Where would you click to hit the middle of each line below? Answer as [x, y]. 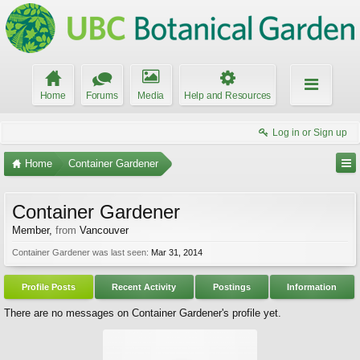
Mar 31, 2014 [177, 252]
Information [312, 287]
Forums [102, 96]
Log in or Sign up [310, 133]
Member [31, 230]
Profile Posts [48, 287]
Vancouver [104, 230]
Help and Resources [227, 96]
